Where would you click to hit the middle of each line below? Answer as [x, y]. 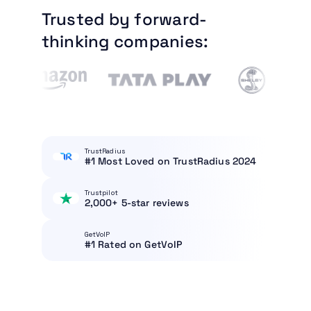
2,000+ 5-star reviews [136, 202]
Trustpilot [101, 192]
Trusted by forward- [124, 19]
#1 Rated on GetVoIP [133, 244]
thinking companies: [125, 41]
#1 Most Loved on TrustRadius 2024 [170, 161]
